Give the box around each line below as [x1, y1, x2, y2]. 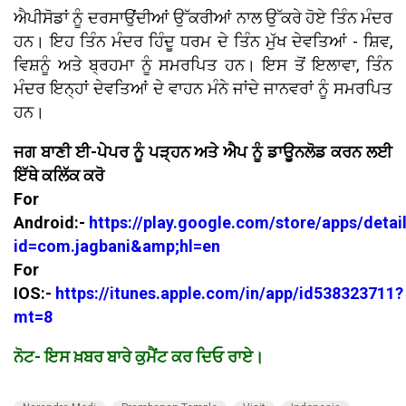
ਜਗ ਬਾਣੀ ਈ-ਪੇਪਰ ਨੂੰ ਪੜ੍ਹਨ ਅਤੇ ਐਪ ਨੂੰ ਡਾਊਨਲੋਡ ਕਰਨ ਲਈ [14, 142, 392, 162]
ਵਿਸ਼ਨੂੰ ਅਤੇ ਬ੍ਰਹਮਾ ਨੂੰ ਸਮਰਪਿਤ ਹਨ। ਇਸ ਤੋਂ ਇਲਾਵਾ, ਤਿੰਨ [14, 55, 392, 75]
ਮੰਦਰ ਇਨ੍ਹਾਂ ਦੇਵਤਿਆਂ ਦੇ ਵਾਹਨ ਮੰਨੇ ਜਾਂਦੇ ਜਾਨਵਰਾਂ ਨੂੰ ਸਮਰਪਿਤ [14, 79, 392, 99]
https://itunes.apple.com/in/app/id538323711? [55, 284, 403, 304]
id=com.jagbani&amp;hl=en [14, 237, 220, 256]
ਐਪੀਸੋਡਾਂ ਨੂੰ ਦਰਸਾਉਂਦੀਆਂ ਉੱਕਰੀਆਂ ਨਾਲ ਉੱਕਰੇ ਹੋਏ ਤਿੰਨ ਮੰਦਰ [14, 8, 392, 28]
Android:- [14, 213, 89, 233]
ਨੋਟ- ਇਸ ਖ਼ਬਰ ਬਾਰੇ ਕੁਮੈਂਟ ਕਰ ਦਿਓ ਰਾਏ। [14, 347, 264, 367]
